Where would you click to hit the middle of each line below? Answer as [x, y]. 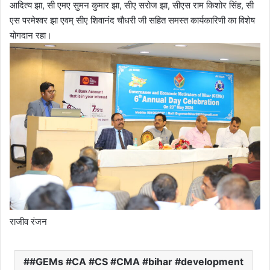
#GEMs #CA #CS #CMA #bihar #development [137, 261]
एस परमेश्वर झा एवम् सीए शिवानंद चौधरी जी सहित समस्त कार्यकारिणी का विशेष [132, 20]
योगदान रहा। [31, 35]
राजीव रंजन [28, 221]
